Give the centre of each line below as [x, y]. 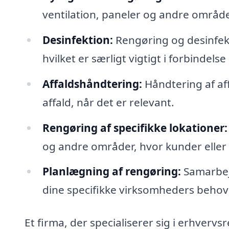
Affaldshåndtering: [92, 84]
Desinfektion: [77, 40]
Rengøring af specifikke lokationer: [135, 128]
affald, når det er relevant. [108, 102]
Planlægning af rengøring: [111, 171]
